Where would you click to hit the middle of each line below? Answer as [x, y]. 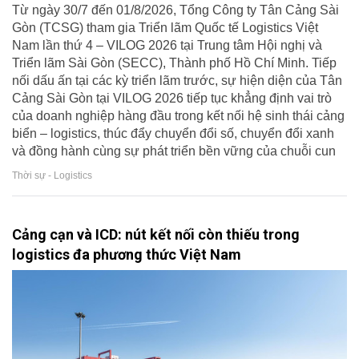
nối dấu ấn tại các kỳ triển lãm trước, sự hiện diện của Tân [177, 81]
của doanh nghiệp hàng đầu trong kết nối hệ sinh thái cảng [178, 116]
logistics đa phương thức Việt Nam [127, 255]
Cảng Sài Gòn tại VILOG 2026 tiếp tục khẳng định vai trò [172, 99]
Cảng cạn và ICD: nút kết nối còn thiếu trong [156, 235]
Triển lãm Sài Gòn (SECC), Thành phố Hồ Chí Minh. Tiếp [174, 63]
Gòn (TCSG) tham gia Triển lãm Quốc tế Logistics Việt [165, 28]
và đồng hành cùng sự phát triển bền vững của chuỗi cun [174, 151]
